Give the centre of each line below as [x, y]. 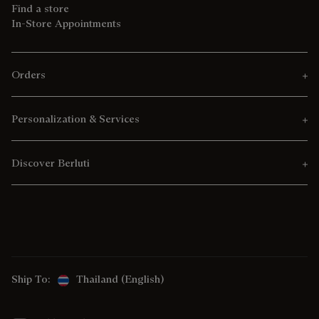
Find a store [40, 9]
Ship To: [31, 279]
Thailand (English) [120, 279]
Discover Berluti [51, 163]
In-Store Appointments [66, 23]
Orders [28, 75]
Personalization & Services [75, 119]
